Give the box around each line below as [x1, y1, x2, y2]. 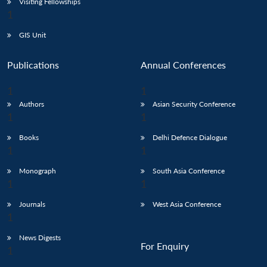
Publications [7, 59, 59, 71]
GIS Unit [19, 30, 46, 40]
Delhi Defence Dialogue [153, 133, 227, 142]
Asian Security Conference [153, 100, 235, 109]
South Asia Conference [153, 166, 225, 176]
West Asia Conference [153, 200, 221, 209]
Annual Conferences [141, 59, 226, 71]
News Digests [19, 233, 61, 243]
